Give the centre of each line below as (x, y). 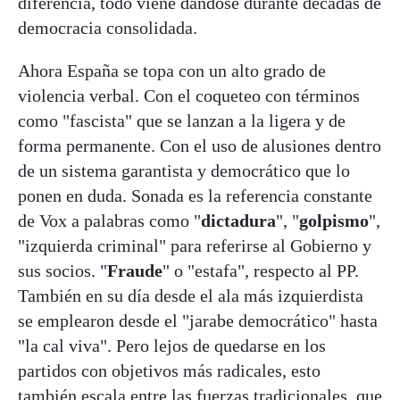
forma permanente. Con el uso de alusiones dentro (200, 145)
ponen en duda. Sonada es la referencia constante (195, 195)
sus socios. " (62, 270)
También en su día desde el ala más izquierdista (191, 295)
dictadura (238, 220)
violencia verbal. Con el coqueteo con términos (189, 95)
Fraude (135, 270)
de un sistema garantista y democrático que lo (184, 170)
